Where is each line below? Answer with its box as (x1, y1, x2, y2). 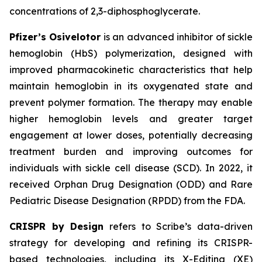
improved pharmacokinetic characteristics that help (9, 64, 253, 76)
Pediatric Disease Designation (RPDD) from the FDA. (9, 195, 245, 207)
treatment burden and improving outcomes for (9, 146, 253, 158)
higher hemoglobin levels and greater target (9, 113, 253, 125)
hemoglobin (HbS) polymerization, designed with (9, 47, 253, 60)
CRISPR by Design (9, 220, 104, 233)
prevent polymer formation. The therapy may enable (9, 96, 253, 109)
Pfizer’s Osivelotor (9, 31, 101, 43)
